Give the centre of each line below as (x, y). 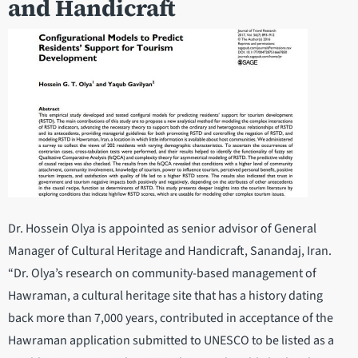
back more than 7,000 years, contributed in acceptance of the (171, 318)
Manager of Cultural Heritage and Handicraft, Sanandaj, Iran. (171, 251)
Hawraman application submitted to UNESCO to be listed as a (171, 341)
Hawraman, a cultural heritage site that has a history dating (165, 296)
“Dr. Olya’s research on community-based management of (162, 274)
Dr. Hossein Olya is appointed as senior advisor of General (162, 229)
